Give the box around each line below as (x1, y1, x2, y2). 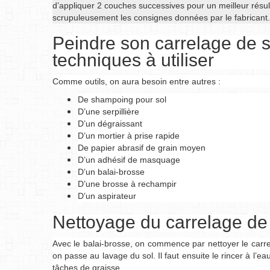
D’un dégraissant (78, 119, 142, 128)
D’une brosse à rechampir (78, 179, 177, 189)
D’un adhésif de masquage (78, 155, 180, 165)
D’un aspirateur (78, 191, 136, 201)
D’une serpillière (78, 107, 139, 116)
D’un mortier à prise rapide (78, 131, 180, 140)
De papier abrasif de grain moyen (78, 143, 206, 152)
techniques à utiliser (52, 50, 214, 70)
